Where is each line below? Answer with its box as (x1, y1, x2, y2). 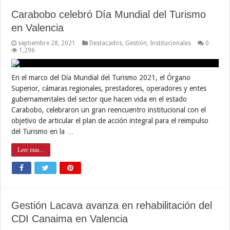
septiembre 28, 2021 (18, 39, 76, 47)
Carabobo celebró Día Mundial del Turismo (11, 8, 206, 20)
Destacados (89, 39, 123, 47)
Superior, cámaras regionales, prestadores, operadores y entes (11, 84, 207, 92)
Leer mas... (17, 146, 45, 154)
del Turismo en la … (11, 127, 74, 136)
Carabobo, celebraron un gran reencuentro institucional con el (11, 105, 206, 114)
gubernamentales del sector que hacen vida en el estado (11, 94, 187, 103)
